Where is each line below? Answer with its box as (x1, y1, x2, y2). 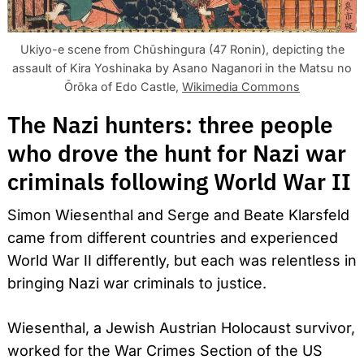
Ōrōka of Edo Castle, (64, 79, 182, 93)
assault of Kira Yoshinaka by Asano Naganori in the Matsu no (12, 60, 352, 75)
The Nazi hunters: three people (7, 109, 333, 140)
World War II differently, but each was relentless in (7, 252, 357, 270)
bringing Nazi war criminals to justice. (7, 275, 266, 292)
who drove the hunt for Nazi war (7, 137, 346, 168)
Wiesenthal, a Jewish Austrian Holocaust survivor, (7, 319, 355, 337)
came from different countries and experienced (7, 229, 338, 247)
